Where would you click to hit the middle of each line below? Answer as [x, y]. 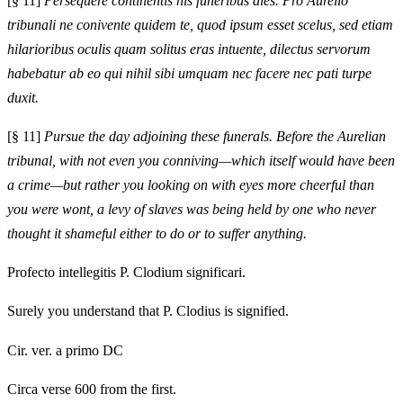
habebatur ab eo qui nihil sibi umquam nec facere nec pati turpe [189, 74]
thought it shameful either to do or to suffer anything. [157, 234]
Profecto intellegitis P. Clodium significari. [126, 273]
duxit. [23, 98]
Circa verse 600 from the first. [92, 389]
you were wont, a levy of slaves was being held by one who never [192, 210]
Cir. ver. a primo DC [65, 350]
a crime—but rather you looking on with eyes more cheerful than [191, 185]
